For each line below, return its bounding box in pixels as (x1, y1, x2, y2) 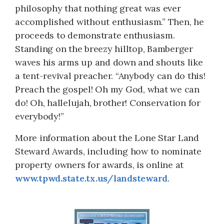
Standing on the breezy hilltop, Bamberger (15, 42, 193, 54)
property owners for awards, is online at (15, 158, 183, 170)
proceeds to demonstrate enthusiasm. (15, 29, 175, 41)
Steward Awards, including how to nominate (15, 145, 201, 157)
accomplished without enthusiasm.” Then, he (15, 15, 204, 27)
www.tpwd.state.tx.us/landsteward (15, 172, 167, 184)
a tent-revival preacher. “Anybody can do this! (15, 69, 205, 81)
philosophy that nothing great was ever (15, 2, 181, 14)
